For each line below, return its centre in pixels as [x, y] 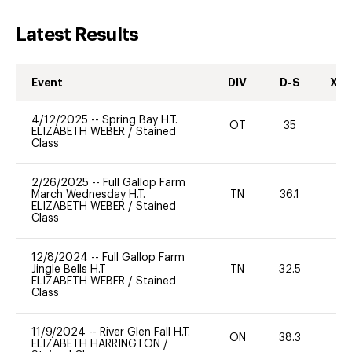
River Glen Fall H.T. [145, 332]
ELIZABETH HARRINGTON [97, 344]
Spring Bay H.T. [140, 120]
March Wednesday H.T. [88, 194]
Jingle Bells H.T [69, 269]
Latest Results [77, 34]
